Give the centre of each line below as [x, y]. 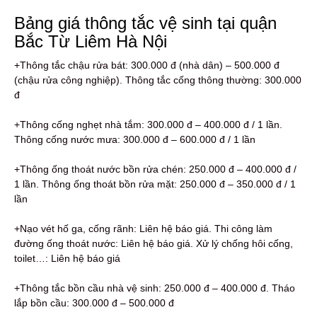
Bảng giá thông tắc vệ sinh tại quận [145, 23]
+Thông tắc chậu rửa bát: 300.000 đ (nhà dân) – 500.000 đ [147, 65]
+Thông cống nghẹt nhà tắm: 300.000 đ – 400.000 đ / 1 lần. [148, 125]
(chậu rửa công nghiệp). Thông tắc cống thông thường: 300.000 [158, 80]
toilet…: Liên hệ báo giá [67, 259]
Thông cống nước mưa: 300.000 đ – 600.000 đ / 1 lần [135, 140]
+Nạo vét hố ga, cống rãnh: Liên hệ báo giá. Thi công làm [143, 229]
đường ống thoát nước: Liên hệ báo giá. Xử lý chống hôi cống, [154, 244]
